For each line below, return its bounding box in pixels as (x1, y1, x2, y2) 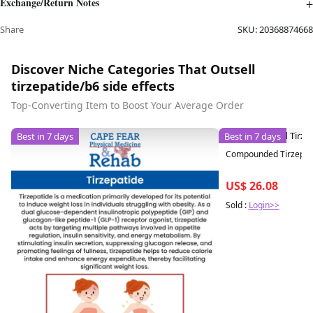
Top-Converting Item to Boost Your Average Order (11, 99, 244, 112)
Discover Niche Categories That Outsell (11, 61, 255, 78)
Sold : (225, 199, 249, 212)
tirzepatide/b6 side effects (11, 78, 175, 95)
